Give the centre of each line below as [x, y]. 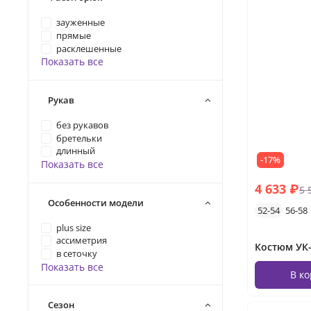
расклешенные [89, 49]
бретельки [79, 138]
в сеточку [77, 254]
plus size [74, 228]
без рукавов [83, 125]
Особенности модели [96, 202]
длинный [76, 151]
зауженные [81, 23]
